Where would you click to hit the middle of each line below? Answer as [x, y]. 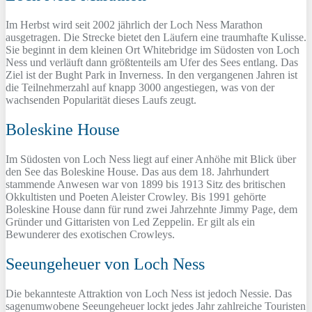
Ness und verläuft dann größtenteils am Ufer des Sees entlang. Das [152, 63]
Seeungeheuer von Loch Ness [105, 264]
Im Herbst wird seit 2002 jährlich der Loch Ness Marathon [134, 25]
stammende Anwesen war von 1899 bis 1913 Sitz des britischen [146, 185]
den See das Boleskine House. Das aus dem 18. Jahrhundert [137, 172]
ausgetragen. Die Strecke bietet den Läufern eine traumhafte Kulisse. [156, 38]
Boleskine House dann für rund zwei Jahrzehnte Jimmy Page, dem [151, 210]
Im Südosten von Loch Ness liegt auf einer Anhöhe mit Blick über [151, 159]
